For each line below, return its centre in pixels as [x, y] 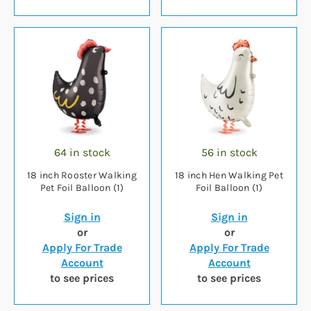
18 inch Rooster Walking [82, 176]
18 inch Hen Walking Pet [229, 176]
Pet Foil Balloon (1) [82, 188]
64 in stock [82, 153]
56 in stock [229, 153]
